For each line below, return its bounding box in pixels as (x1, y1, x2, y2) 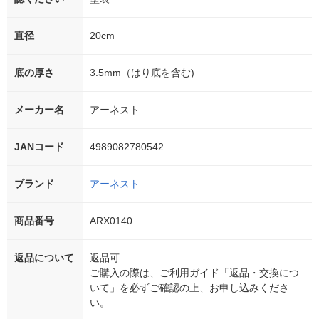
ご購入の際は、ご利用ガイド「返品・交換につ (90, 267, 299, 279)
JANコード (14, 141, 64, 153)
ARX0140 (90, 215, 132, 227)
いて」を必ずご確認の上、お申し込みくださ (90, 282, 289, 294)
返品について (14, 252, 74, 264)
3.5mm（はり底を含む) (90, 67, 194, 79)
